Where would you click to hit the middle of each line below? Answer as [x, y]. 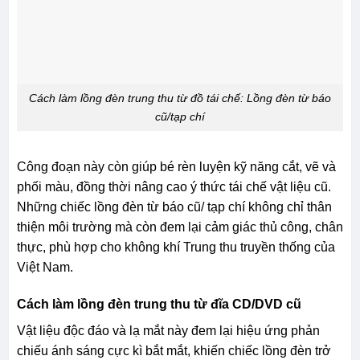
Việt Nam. [45, 267]
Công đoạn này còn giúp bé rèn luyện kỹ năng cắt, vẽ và [176, 166]
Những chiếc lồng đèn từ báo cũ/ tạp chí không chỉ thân [174, 207]
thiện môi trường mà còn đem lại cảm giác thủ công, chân [180, 227]
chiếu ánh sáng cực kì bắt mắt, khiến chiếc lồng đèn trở [174, 350]
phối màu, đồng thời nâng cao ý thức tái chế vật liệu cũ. [174, 186]
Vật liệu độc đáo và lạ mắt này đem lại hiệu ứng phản [168, 330]
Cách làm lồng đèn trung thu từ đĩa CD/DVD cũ [159, 304]
